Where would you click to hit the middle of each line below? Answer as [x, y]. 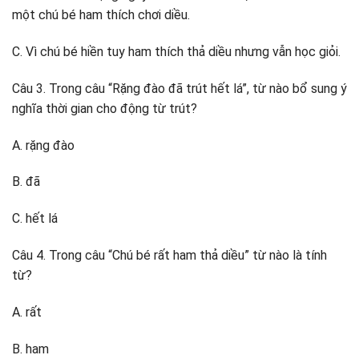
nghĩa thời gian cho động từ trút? [105, 108]
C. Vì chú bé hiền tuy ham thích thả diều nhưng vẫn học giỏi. [176, 52]
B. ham [30, 349]
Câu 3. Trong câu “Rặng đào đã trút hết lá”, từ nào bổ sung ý [179, 88]
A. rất [27, 312]
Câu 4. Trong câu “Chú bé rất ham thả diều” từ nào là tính [169, 256]
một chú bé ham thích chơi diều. [101, 15]
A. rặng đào [43, 145]
